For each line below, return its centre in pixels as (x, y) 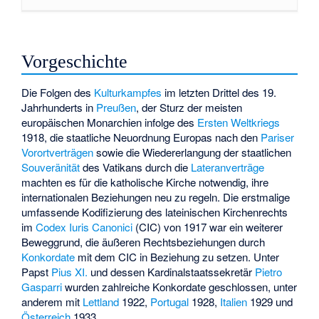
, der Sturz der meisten (189, 107)
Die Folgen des (58, 92)
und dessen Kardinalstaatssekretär (172, 271)
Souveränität (51, 167)
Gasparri (42, 286)
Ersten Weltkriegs (239, 122)
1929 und (270, 301)
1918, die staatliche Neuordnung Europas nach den (141, 137)
